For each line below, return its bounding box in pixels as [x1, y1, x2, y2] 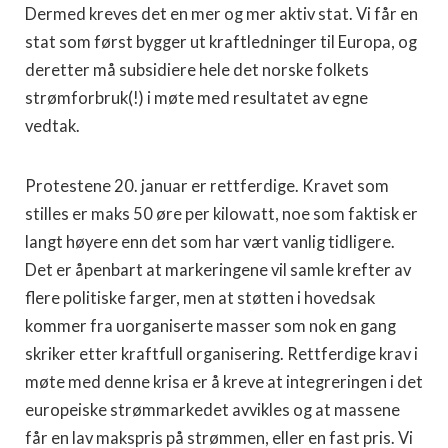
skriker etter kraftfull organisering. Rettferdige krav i [25, 344, 418, 364]
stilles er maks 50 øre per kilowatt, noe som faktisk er [25, 204, 418, 224]
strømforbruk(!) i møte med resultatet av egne [25, 88, 368, 108]
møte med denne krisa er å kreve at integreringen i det [25, 372, 423, 392]
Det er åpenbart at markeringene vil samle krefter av [25, 260, 411, 280]
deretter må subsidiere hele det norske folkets [25, 60, 369, 80]
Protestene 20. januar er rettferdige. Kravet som [25, 176, 389, 196]
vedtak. [25, 116, 80, 136]
